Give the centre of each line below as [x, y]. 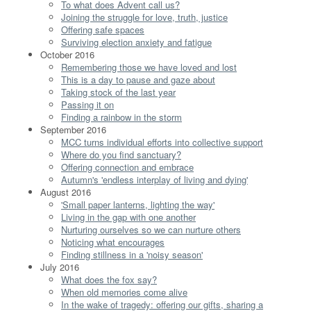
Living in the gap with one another [128, 217]
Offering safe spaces [103, 29]
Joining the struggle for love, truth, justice [144, 17]
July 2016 [60, 267]
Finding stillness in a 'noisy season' [132, 254]
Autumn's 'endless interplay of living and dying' [154, 179]
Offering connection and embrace [127, 167]
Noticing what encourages [113, 242]
